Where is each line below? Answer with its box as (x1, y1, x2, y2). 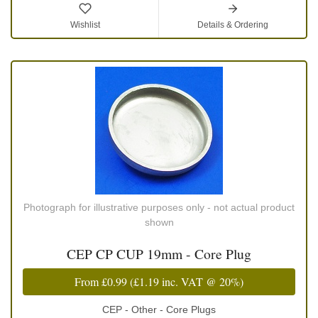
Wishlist (70, 20, 100, 31)
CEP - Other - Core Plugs (102, 304, 216, 316)
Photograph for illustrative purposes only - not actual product (23, 202, 295, 214)
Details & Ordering (197, 20, 268, 31)
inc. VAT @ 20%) (159, 274, 243, 290)
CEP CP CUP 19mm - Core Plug (67, 244, 251, 264)
